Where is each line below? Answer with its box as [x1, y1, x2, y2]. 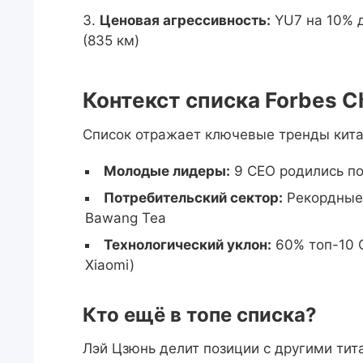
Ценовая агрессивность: [100, 12, 271, 28]
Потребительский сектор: [104, 190, 283, 206]
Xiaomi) [85, 257, 135, 273]
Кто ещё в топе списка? [83, 303, 317, 327]
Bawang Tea [85, 210, 166, 226]
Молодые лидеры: [104, 163, 230, 179]
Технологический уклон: [104, 237, 271, 253]
